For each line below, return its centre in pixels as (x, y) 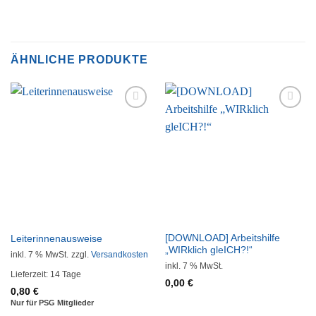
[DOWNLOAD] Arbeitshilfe (222, 238)
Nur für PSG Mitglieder (52, 303)
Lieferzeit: (30, 275)
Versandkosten (119, 254)
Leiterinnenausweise (56, 238)
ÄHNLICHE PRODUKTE (79, 60)
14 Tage (65, 275)
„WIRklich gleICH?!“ (208, 250)
